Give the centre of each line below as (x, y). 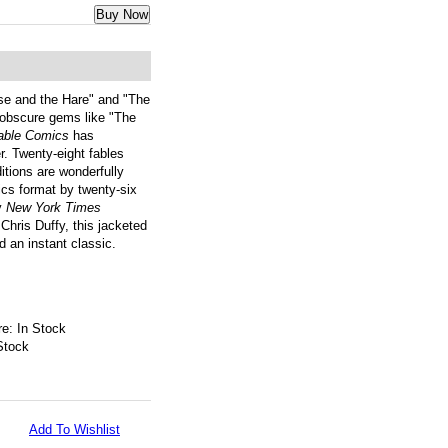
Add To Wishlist (74, 429)
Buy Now (122, 14)
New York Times (53, 207)
